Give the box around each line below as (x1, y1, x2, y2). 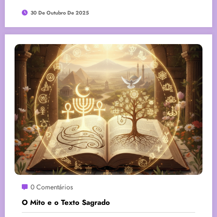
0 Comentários (31, 182, 73, 192)
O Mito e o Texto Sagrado (22, 197, 112, 208)
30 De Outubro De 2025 (31, 9, 89, 16)
